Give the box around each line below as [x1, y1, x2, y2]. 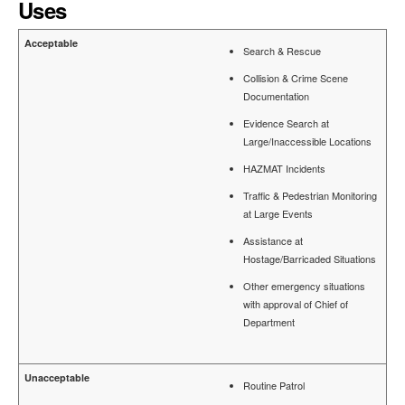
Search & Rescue [243, 43, 321, 59]
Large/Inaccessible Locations [243, 134, 372, 149]
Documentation [243, 89, 309, 104]
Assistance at [243, 233, 303, 249]
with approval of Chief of [243, 297, 348, 312]
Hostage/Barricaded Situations [243, 251, 376, 267]
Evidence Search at [243, 116, 329, 131]
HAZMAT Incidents [243, 161, 325, 176]
